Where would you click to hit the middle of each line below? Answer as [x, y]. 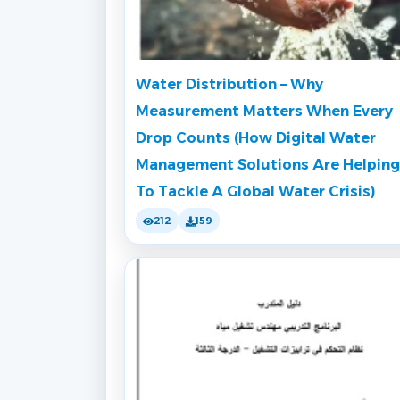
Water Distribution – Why [229, 85]
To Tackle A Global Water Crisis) [255, 192]
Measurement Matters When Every [264, 112]
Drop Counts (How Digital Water [256, 138]
